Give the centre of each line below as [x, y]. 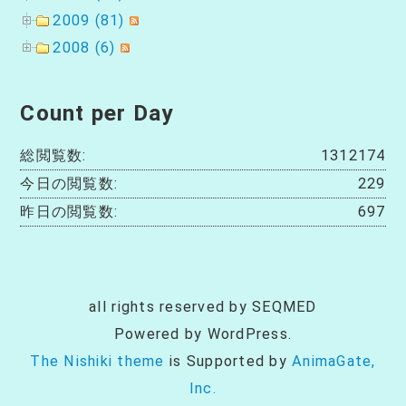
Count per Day [97, 112]
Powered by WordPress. [203, 333]
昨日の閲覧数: [69, 211]
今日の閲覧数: [69, 183]
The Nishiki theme [97, 361]
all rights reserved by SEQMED [203, 306]
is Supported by [228, 361]
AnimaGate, [334, 361]
